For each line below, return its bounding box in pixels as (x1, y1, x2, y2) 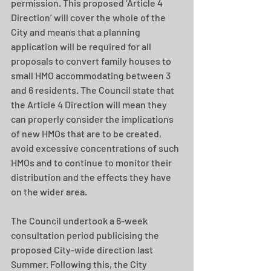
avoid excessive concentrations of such (11, 142, 181, 154)
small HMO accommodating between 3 (11, 70, 172, 81)
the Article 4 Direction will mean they (11, 99, 169, 110)
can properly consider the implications (11, 113, 175, 125)
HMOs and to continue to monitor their (11, 157, 174, 168)
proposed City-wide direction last (11, 244, 155, 255)
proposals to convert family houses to (11, 55, 173, 67)
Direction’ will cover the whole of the (11, 11, 168, 23)
